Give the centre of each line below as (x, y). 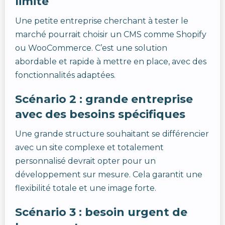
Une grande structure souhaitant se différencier (112, 134)
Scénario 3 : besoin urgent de (101, 212)
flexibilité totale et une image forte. (86, 188)
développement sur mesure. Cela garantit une (109, 175)
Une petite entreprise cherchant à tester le (102, 21)
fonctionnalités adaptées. (65, 75)
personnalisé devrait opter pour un (85, 161)
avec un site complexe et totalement (89, 147)
